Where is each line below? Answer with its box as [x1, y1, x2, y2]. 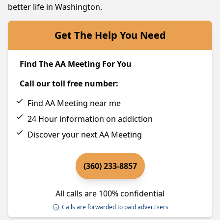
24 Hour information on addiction [27, 113, 153, 124]
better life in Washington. [8, 1, 102, 12]
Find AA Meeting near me [27, 98, 121, 109]
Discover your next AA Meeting [27, 129, 142, 140]
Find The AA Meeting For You [20, 58, 132, 69]
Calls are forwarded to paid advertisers [61, 203, 168, 211]
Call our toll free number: [20, 78, 118, 89]
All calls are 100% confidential [55, 188, 165, 199]
